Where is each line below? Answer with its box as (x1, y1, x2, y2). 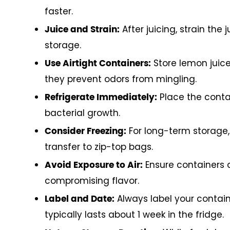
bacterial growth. (45, 106, 120, 119)
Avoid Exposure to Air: (45, 160, 143, 169)
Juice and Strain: (45, 25, 120, 34)
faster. (45, 5, 73, 17)
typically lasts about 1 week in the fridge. (45, 208, 224, 221)
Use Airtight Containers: (45, 59, 151, 68)
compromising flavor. (45, 174, 139, 187)
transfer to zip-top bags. (45, 140, 153, 153)
